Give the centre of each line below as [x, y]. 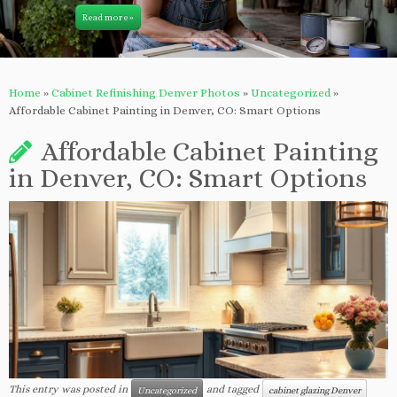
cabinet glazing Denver [315, 390]
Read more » [109, 17]
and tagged [233, 389]
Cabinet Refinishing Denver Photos [146, 93]
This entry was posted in [70, 389]
